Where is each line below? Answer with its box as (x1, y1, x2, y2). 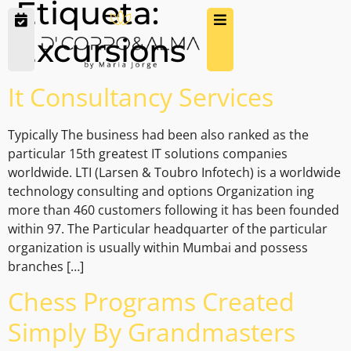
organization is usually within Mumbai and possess (8, 239, 308, 257)
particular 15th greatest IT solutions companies (8, 145, 288, 163)
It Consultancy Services (8, 80, 273, 114)
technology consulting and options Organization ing (8, 183, 314, 201)
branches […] (8, 258, 84, 276)
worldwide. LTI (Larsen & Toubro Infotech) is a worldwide (8, 164, 341, 182)
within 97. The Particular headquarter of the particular (8, 220, 327, 238)
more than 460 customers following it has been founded (8, 201, 339, 219)
